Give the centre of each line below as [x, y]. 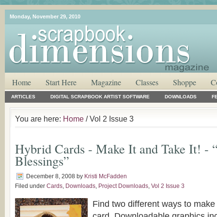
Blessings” [42, 161]
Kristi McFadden [106, 176]
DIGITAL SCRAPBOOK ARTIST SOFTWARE [100, 97]
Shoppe [185, 82]
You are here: [39, 119]
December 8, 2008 [51, 176]
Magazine [106, 82]
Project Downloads [123, 186]
